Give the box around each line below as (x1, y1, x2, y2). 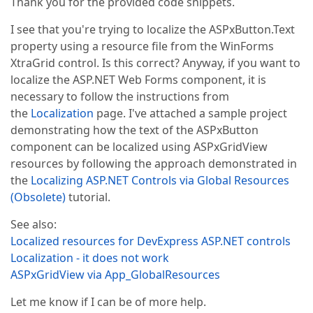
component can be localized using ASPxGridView (10, 139, 268, 154)
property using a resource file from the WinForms (10, 38, 274, 54)
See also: (10, 217, 57, 232)
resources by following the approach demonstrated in (10, 156, 297, 171)
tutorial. (66, 189, 110, 205)
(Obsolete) (10, 189, 66, 205)
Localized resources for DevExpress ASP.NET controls (10, 233, 291, 249)
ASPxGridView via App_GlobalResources (10, 267, 220, 282)
